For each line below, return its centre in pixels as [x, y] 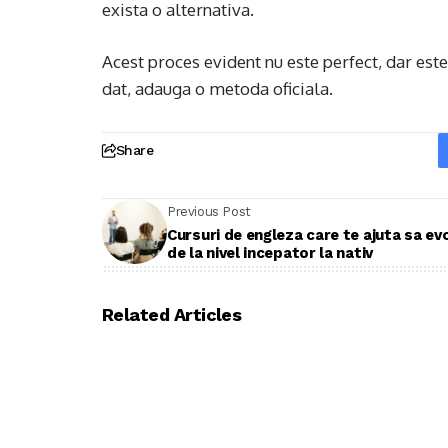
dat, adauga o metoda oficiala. [217, 88]
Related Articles [172, 314]
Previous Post [209, 211]
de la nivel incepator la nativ [270, 252]
